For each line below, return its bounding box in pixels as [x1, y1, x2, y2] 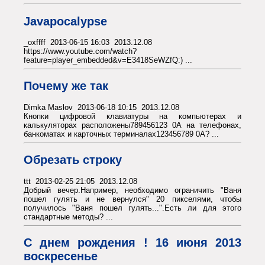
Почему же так [24, 79, 108, 93]
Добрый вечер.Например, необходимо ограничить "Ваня [24, 185, 241, 195]
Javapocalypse [24, 14, 107, 28]
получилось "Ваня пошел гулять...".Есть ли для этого [24, 203, 241, 212]
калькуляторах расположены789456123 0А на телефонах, [24, 121, 241, 130]
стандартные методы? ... [24, 212, 113, 221]
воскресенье [24, 250, 98, 263]
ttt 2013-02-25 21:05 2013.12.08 [24, 176, 137, 186]
